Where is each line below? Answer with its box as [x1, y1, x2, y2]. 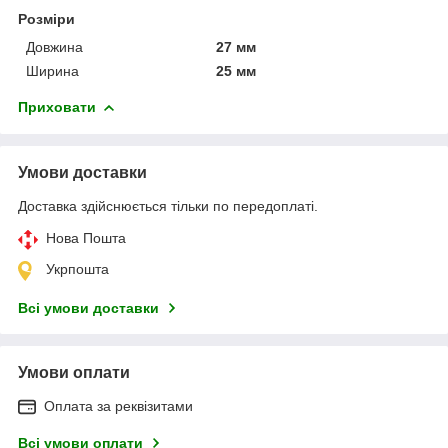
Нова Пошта [46, 229, 126, 246]
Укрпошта [46, 260, 109, 277]
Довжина [26, 38, 83, 55]
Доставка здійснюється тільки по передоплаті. [18, 197, 318, 214]
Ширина [26, 62, 79, 79]
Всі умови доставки [18, 299, 159, 316]
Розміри [18, 10, 75, 27]
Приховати [18, 98, 96, 115]
